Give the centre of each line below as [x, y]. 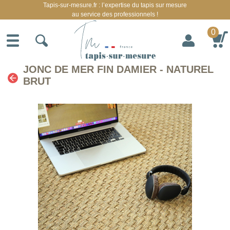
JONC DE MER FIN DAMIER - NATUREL [118, 69]
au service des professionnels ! [115, 14]
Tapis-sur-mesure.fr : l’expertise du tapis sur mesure [115, 5]
